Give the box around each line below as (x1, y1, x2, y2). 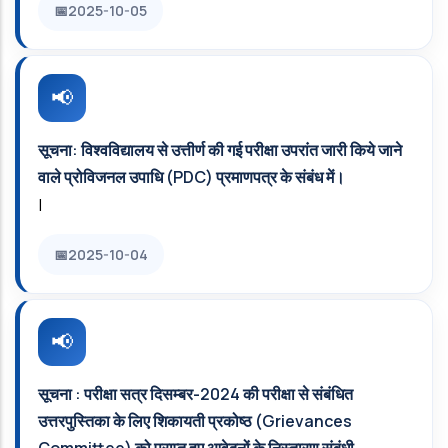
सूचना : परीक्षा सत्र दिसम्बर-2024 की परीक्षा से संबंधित (38, 383, 353, 405)
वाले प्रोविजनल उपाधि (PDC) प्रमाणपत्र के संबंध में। (38, 166, 345, 188)
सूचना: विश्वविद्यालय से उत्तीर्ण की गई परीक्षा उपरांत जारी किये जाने (38, 139, 402, 161)
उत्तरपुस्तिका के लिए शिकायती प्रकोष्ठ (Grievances (38, 410, 352, 432)
